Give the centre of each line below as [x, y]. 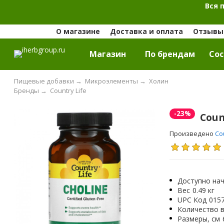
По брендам [170, 54]
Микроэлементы [111, 81]
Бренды [26, 90]
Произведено [192, 134]
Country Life [68, 90]
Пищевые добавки [44, 81]
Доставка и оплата [146, 31]
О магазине [78, 31]
